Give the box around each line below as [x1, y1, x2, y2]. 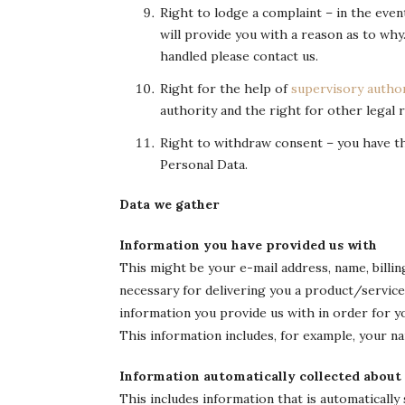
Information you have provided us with [119, 237, 377, 253]
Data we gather [119, 196, 219, 212]
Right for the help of [160, 80, 291, 97]
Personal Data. [160, 156, 248, 173]
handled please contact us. [160, 48, 318, 64]
